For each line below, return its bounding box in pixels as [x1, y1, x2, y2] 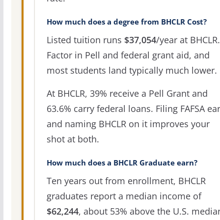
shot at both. [46, 133, 99, 145]
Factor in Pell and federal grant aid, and [46, 49, 210, 61]
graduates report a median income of [46, 190, 201, 202]
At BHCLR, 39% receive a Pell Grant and [46, 87, 208, 99]
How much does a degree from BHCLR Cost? [46, 17, 207, 27]
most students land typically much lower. [46, 64, 217, 76]
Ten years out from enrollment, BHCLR [46, 174, 206, 187]
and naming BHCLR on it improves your [46, 117, 210, 130]
